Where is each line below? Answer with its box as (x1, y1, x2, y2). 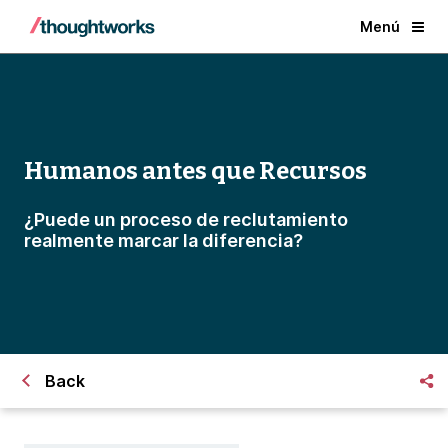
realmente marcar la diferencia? (24, 230, 303, 251)
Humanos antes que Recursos (24, 157, 367, 185)
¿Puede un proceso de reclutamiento (24, 209, 348, 230)
